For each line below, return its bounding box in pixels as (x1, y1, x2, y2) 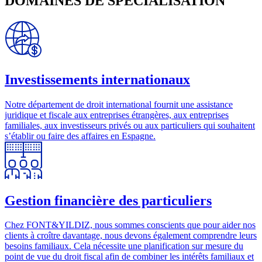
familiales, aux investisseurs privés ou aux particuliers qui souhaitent (5, 120, 255, 130)
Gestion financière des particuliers (5, 192, 212, 208)
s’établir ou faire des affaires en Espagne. (5, 130, 156, 141)
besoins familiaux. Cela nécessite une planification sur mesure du (5, 241, 243, 251)
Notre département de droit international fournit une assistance (5, 99, 233, 109)
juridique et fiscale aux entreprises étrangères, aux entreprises (5, 109, 229, 120)
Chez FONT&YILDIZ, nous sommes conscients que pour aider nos (5, 220, 256, 230)
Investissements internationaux (5, 71, 190, 87)
